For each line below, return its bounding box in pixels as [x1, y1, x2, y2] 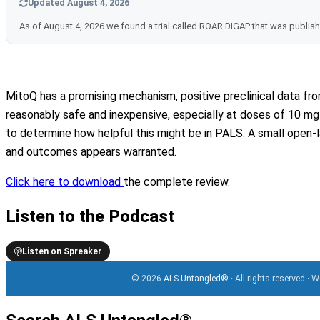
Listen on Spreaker [21, 246, 101, 256]
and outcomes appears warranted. [6, 144, 176, 159]
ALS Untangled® [164, 272, 229, 284]
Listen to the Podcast [6, 206, 174, 226]
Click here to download [6, 174, 124, 189]
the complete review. [124, 174, 230, 189]
